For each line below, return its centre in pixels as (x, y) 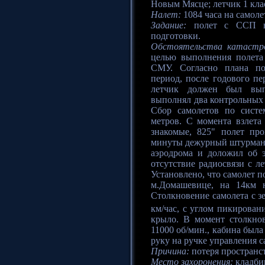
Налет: (166, 14)
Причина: (170, 251)
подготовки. (176, 36)
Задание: (169, 25)
